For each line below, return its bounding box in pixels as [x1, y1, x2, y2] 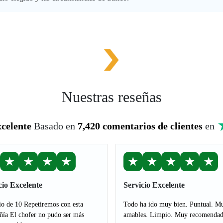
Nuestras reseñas [61, 89, 162, 105]
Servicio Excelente [123, 181, 185, 189]
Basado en [34, 120, 78, 131]
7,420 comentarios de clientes [78, 120, 203, 131]
